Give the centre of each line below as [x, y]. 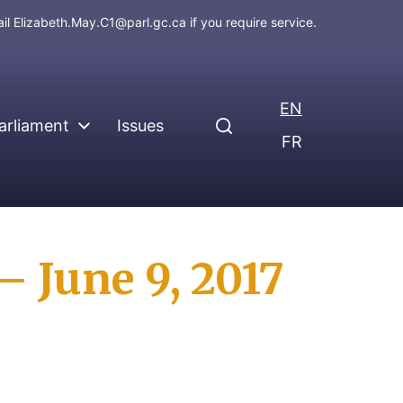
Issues [140, 125]
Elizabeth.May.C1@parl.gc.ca [100, 22]
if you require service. [251, 22]
